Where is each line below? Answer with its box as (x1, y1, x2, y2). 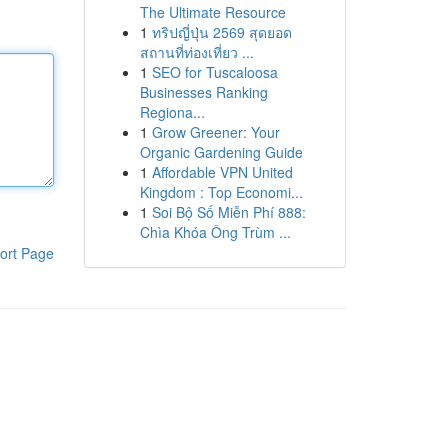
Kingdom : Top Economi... (139, 182, 303, 202)
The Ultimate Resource (139, 2, 286, 22)
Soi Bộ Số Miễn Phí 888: (151, 202, 306, 222)
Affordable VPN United (151, 162, 293, 182)
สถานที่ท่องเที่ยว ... (139, 42, 254, 62)
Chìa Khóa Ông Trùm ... (139, 222, 291, 242)
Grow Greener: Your (151, 122, 280, 142)
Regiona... (139, 102, 205, 122)
